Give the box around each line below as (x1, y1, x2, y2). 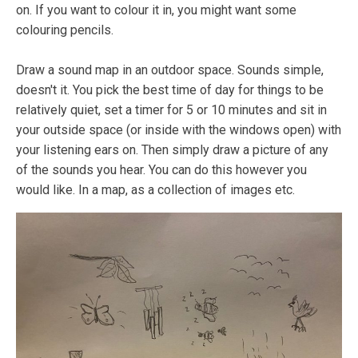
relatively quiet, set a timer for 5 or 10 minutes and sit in (16, 101, 327, 117)
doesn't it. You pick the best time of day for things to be (16, 82, 324, 97)
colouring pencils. (16, 22, 113, 38)
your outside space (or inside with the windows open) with (16, 121, 341, 137)
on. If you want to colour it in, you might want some (16, 2, 296, 18)
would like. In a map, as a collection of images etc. (16, 181, 295, 197)
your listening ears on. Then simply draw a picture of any (16, 141, 328, 157)
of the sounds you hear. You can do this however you (16, 161, 307, 177)
